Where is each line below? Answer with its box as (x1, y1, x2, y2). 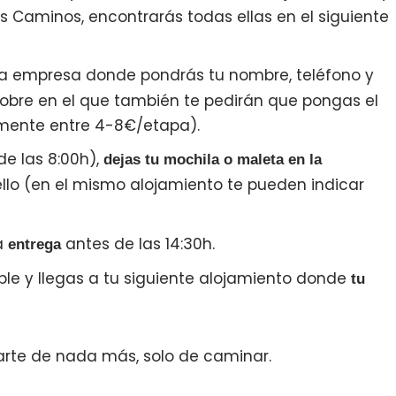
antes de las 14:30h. (61, 233, 215, 255)
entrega (8, 236, 61, 253)
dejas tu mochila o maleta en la (103, 151, 322, 168)
